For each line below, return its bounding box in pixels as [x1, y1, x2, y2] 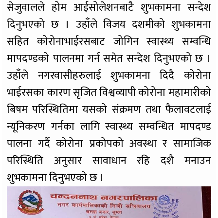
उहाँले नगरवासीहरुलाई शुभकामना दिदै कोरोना [7, 66, 211, 85]
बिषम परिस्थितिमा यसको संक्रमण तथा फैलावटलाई [7, 100, 211, 119]
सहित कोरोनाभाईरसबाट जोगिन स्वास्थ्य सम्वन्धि [7, 32, 211, 51]
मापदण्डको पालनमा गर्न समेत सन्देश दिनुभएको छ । [7, 49, 211, 68]
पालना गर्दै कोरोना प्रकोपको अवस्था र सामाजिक [7, 134, 211, 153]
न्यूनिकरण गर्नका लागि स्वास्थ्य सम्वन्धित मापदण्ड [7, 117, 211, 136]
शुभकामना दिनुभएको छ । [7, 168, 105, 187]
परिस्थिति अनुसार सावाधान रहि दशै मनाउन [7, 151, 211, 170]
